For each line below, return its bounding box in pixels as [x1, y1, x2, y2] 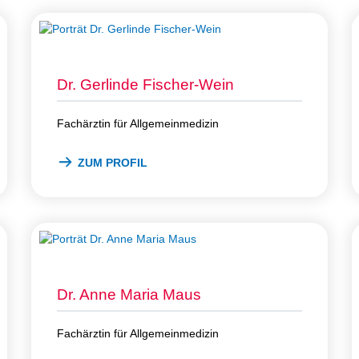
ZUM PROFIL [78, 155, 147, 169]
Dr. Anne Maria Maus [57, 285, 201, 303]
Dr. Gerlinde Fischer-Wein [57, 75, 234, 93]
